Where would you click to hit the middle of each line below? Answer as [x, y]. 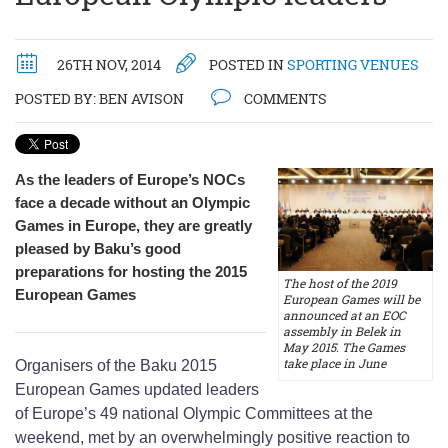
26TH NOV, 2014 [109, 64]
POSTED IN [246, 64]
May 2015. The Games [343, 348]
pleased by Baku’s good [98, 248]
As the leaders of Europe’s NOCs [130, 179]
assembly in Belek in [341, 332]
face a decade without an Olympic [132, 202]
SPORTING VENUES [353, 64]
